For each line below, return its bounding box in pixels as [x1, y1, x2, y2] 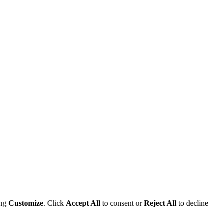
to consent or [100, 199, 144, 208]
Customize [8, 199, 43, 208]
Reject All [144, 199, 176, 208]
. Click [43, 199, 66, 208]
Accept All [66, 199, 100, 208]
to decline [176, 199, 208, 208]
